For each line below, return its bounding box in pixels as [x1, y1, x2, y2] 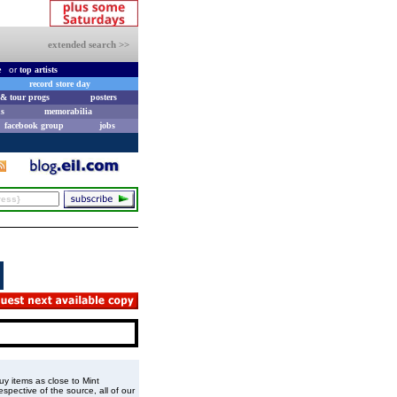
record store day [29, 79, 90, 89]
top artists [19, 65, 58, 74]
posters [90, 92, 117, 102]
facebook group [4, 121, 64, 130]
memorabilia [43, 106, 92, 116]
